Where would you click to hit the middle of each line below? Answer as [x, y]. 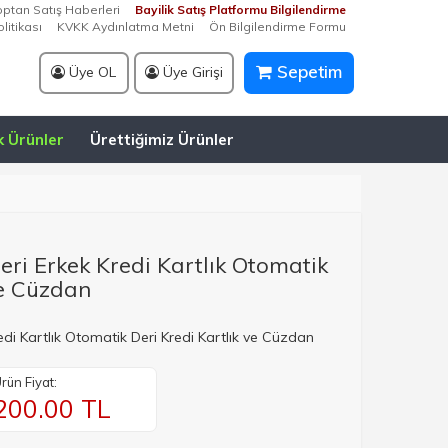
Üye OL [90, 72]
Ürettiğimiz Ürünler [162, 139]
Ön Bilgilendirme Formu [277, 26]
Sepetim [306, 71]
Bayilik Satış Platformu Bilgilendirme [240, 9]
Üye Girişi [190, 72]
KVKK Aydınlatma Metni [125, 26]
